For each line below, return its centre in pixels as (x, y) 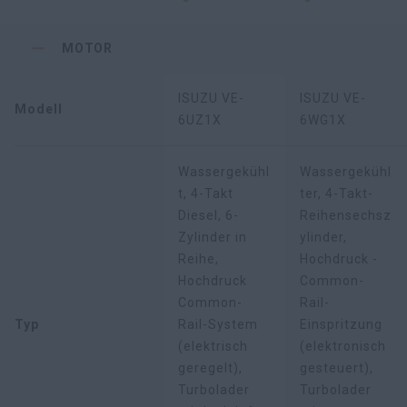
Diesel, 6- (208, 216)
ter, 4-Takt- (337, 194)
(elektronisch (343, 347)
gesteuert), (337, 368)
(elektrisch (213, 347)
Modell (39, 109)
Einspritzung (341, 325)
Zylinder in (213, 238)
